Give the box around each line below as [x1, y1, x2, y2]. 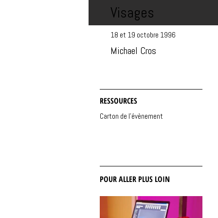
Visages [110, 3, 154, 22]
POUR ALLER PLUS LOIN [100, 174, 170, 184]
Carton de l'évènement [100, 111, 163, 121]
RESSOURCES [100, 95, 137, 106]
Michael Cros [110, 44, 156, 57]
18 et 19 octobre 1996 [110, 30, 176, 39]
